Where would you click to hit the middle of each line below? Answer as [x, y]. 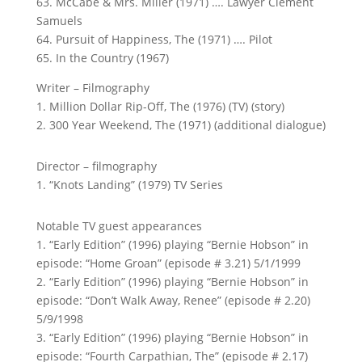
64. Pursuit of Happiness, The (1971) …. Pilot [154, 39]
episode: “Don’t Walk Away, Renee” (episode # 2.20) [173, 300]
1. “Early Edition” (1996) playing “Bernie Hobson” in [172, 244]
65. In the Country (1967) [102, 58]
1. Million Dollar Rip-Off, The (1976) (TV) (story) [160, 106]
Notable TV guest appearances [119, 226]
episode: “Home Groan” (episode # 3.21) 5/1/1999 [168, 263]
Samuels [59, 21]
